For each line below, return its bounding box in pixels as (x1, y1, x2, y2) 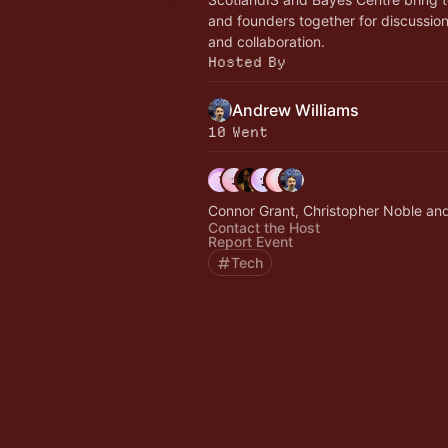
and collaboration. (208, 33, 325, 50)
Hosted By (208, 53, 286, 71)
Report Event (208, 233, 293, 250)
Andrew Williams (232, 100, 359, 120)
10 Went (208, 123, 268, 141)
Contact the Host (208, 219, 320, 236)
